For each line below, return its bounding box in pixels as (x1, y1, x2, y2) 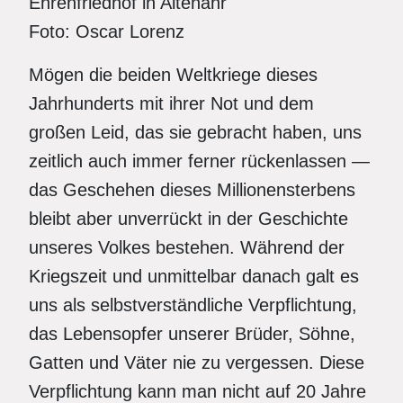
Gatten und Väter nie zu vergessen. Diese (29, 353, 364, 372)
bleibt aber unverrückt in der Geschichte (29, 209, 348, 228)
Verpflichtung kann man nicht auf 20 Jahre (29, 381, 366, 401)
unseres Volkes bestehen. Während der (29, 237, 345, 257)
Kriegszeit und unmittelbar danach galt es (29, 266, 359, 286)
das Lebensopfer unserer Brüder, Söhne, (29, 324, 355, 344)
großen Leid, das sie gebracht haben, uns (29, 122, 362, 142)
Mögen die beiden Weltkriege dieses (29, 65, 318, 85)
